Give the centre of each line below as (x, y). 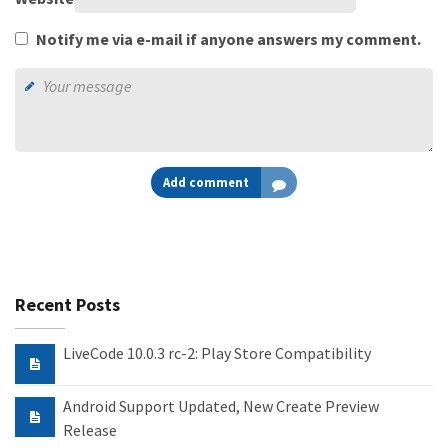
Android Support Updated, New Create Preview (221, 406)
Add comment (206, 182)
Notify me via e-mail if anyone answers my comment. (228, 39)
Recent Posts (67, 305)
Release (90, 430)
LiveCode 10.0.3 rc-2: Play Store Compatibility (217, 353)
